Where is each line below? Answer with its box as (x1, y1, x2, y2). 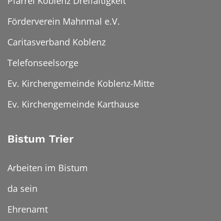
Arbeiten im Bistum (7, 162, 88, 174)
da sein (7, 183, 37, 195)
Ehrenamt (7, 203, 48, 216)
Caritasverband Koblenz (7, 36, 106, 48)
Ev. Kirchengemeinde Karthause (7, 98, 139, 110)
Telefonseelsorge (7, 57, 78, 69)
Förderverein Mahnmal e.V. (7, 15, 120, 28)
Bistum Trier (7, 133, 74, 146)
